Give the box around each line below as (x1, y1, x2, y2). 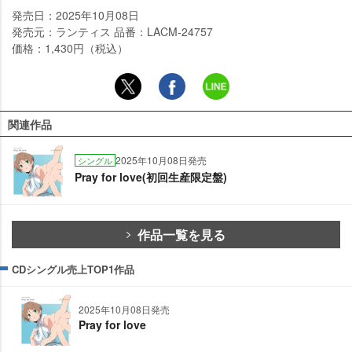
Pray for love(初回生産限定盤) (75, 169, 227, 185)
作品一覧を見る (137, 225, 225, 244)
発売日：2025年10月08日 (12, 7, 139, 24)
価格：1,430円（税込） (12, 40, 128, 57)
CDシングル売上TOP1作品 (12, 262, 134, 277)
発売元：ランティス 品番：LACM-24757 (12, 24, 213, 40)
